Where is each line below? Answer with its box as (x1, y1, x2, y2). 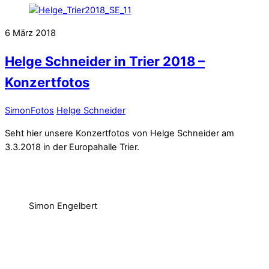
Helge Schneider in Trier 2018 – (5, 53, 205, 69)
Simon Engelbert (29, 200, 97, 211)
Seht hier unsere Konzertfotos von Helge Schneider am (5, 127, 234, 139)
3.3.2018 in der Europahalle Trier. (5, 141, 139, 153)
